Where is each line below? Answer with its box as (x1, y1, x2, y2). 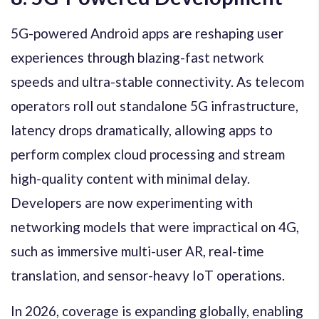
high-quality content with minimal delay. (11, 169, 250, 187)
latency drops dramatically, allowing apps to (11, 121, 273, 138)
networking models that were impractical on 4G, (11, 218, 299, 235)
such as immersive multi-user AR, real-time (11, 242, 264, 259)
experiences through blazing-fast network (11, 48, 264, 66)
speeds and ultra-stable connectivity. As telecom (11, 73, 304, 90)
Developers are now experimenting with (11, 194, 253, 211)
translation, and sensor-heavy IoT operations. (11, 266, 285, 283)
